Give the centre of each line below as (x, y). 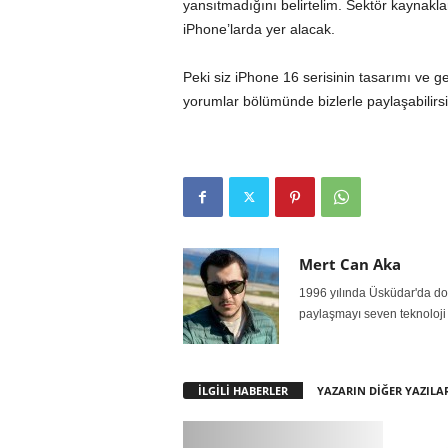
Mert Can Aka (349, 264)
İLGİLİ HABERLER (242, 390)
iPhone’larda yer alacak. (258, 29)
